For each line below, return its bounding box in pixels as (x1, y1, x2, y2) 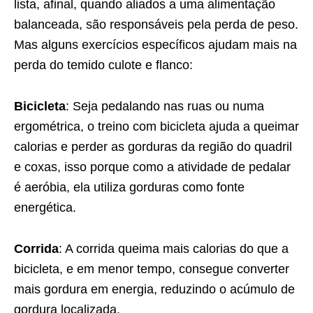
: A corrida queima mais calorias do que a (59, 242, 289, 256)
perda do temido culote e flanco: (14, 58, 193, 73)
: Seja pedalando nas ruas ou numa (66, 99, 264, 114)
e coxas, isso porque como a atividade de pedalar (14, 160, 291, 175)
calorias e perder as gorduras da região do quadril (14, 140, 292, 154)
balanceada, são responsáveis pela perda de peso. (14, 17, 298, 32)
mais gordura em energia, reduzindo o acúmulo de (14, 282, 295, 297)
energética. (14, 201, 76, 215)
